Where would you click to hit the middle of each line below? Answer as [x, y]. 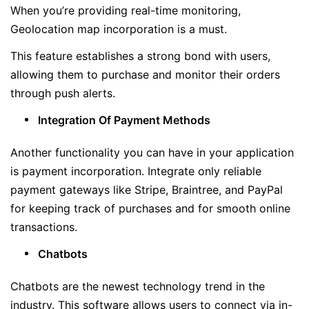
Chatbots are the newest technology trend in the [138, 286]
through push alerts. [63, 93]
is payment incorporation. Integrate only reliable [136, 171]
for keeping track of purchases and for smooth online [150, 208]
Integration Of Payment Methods [124, 120]
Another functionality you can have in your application [152, 152]
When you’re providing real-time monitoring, [126, 10]
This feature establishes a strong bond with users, [140, 56]
